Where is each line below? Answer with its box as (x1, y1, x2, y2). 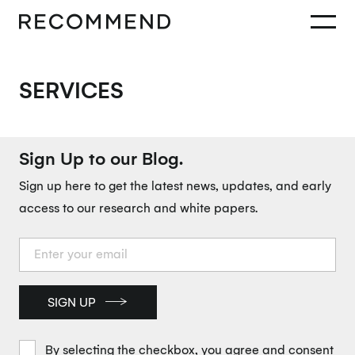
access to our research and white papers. (18, 200, 258, 216)
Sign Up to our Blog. (18, 146, 183, 170)
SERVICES (18, 74, 124, 103)
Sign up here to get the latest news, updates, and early (18, 177, 331, 194)
